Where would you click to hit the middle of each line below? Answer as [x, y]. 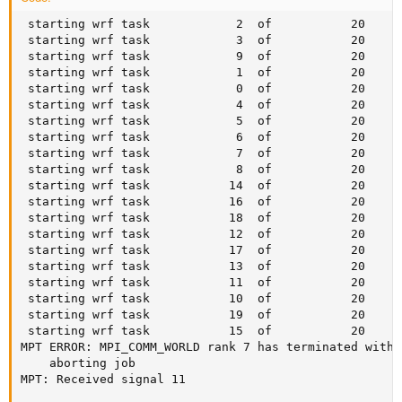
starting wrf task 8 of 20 [193, 169]
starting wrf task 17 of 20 [193, 250]
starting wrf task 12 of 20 [193, 234]
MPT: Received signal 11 [103, 379]
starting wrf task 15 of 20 [193, 331]
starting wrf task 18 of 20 [193, 218]
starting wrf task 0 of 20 [193, 88]
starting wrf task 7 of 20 [193, 153]
